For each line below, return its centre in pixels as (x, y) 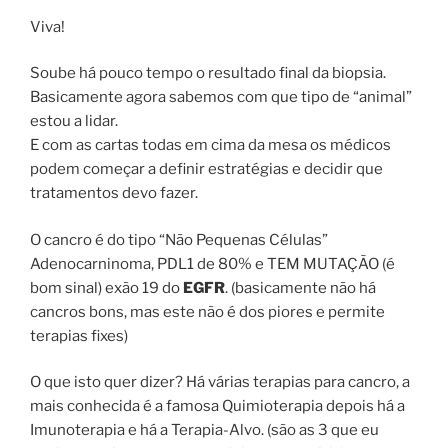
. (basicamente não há (300, 287)
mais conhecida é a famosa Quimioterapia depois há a (217, 406)
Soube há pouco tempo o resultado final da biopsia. (208, 73)
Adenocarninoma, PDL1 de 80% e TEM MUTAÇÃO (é (212, 263)
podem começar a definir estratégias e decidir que (206, 169)
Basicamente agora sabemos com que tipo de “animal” (221, 97)
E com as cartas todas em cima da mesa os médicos (210, 145)
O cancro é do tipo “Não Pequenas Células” (179, 239)
